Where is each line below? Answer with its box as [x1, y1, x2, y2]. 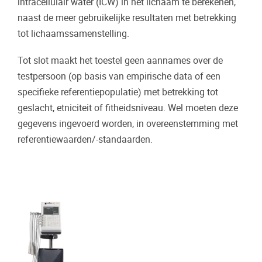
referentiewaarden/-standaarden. [18, 133, 153, 145]
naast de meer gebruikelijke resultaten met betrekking [18, 12, 236, 23]
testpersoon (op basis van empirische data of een [18, 70, 220, 82]
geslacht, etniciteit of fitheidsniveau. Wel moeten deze [18, 102, 238, 113]
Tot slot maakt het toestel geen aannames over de [18, 54, 223, 66]
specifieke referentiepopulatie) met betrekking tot [18, 86, 218, 98]
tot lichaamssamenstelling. [18, 27, 129, 39]
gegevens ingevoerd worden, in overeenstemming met [18, 118, 238, 129]
